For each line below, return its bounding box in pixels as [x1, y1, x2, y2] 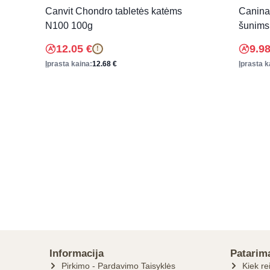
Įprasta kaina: [45, 59, 92, 68]
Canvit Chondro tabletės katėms [45, 5, 182, 16]
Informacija [49, 248, 104, 259]
